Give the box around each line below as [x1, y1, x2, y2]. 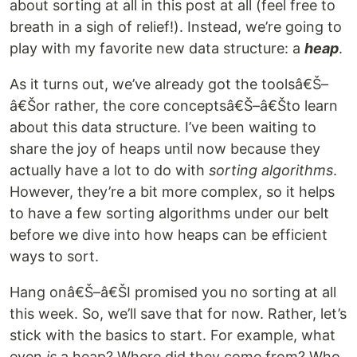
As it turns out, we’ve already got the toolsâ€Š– [10, 76, 328, 93]
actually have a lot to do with [10, 162, 209, 179]
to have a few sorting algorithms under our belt [10, 205, 329, 222]
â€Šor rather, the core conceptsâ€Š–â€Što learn [10, 97, 338, 115]
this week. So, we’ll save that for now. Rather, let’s [10, 305, 347, 323]
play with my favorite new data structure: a [10, 40, 304, 57]
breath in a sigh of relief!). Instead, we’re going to [10, 18, 342, 36]
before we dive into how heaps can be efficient [10, 226, 328, 244]
